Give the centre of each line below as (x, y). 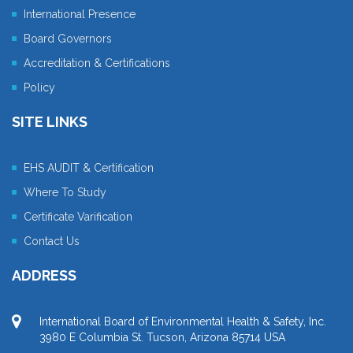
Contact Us (52, 241)
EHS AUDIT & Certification (89, 168)
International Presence (80, 14)
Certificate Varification (78, 217)
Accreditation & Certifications (97, 63)
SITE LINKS (50, 122)
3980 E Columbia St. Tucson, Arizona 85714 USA (162, 337)
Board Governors (68, 39)
